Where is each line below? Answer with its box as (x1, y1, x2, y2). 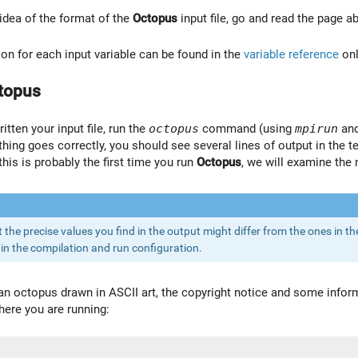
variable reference (244, 47, 339, 62)
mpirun (295, 121, 338, 135)
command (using (199, 121, 295, 136)
